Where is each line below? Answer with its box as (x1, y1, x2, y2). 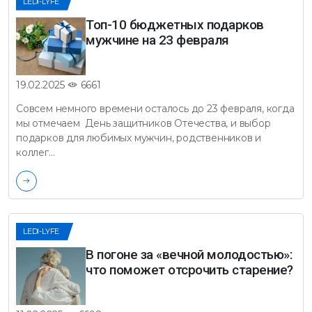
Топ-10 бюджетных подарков (86, 16, 264, 33)
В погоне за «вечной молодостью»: (86, 247, 292, 263)
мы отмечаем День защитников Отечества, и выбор (16, 117, 271, 130)
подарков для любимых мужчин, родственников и (16, 132, 262, 145)
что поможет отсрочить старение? (86, 262, 293, 279)
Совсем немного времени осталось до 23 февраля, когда (16, 102, 295, 116)
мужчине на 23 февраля (86, 31, 229, 48)
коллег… (16, 146, 55, 159)
